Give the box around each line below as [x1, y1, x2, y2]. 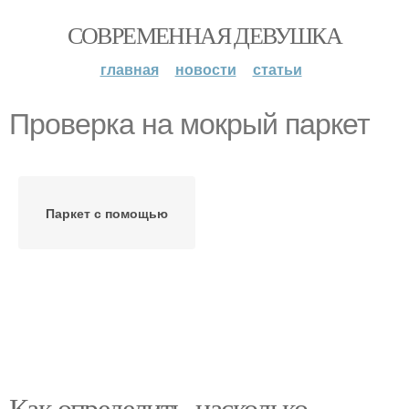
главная [100, 58, 159, 79]
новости [174, 58, 236, 79]
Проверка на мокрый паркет [9, 108, 370, 141]
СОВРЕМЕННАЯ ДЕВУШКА [67, 19, 342, 50]
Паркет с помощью [46, 204, 168, 222]
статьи [252, 58, 302, 79]
